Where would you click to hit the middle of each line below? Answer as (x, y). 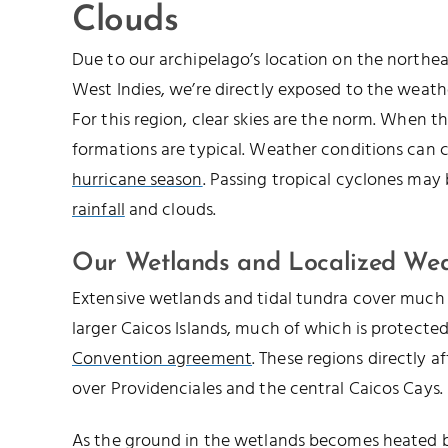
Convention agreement (162, 359)
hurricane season (137, 180)
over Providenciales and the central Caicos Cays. (257, 389)
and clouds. (170, 210)
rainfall (98, 210)
